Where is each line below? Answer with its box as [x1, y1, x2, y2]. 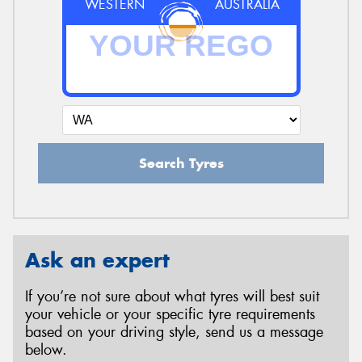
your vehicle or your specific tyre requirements [25, 304, 315, 324]
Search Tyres [138, 154, 224, 173]
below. [25, 339, 67, 360]
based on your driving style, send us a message [25, 322, 323, 342]
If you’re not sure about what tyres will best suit [25, 286, 319, 306]
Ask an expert [25, 247, 170, 274]
